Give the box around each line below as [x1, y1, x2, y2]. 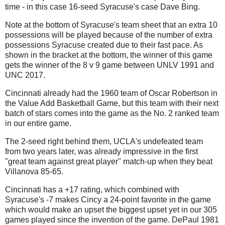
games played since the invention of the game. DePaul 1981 [5, 215, 219, 224]
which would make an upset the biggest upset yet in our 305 [5, 205, 217, 214]
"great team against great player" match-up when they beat [5, 157, 212, 166]
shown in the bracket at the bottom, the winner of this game [5, 51, 212, 60]
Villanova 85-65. [5, 167, 63, 176]
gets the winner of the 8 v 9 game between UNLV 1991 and [5, 61, 214, 70]
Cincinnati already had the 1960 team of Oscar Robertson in [5, 89, 217, 98]
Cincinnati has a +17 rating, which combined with [5, 185, 179, 194]
